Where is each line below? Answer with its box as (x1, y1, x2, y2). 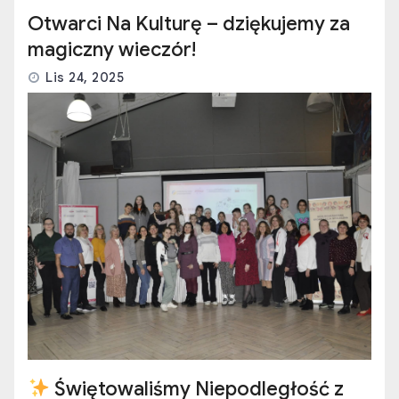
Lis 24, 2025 (45, 69, 124, 86)
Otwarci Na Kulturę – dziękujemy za (28, 12, 350, 37)
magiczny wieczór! (28, 37, 196, 62)
